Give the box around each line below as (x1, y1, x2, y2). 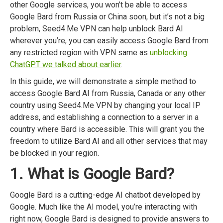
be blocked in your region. (10, 148, 99, 158)
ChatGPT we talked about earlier (10, 60, 121, 70)
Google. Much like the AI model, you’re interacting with (10, 202, 197, 212)
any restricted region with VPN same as (10, 48, 150, 58)
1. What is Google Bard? (10, 165, 174, 184)
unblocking (150, 48, 187, 58)
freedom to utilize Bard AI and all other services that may (10, 136, 208, 146)
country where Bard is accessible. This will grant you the (10, 124, 205, 134)
